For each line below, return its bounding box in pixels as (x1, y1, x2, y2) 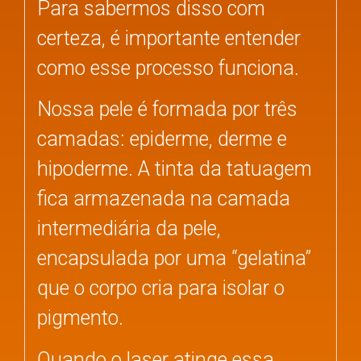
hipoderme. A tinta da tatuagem (37, 157, 312, 181)
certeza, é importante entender (37, 26, 301, 50)
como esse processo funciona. (37, 56, 299, 80)
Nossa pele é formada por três (37, 98, 297, 122)
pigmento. (37, 306, 123, 330)
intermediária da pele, (37, 217, 221, 241)
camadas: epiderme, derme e (37, 127, 287, 151)
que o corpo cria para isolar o (37, 276, 284, 301)
